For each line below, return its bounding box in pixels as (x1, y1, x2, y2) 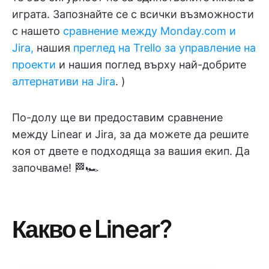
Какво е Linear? (12, 213, 172, 243)
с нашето (12, 25, 63, 37)
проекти (12, 58, 56, 71)
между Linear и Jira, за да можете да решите (12, 128, 249, 141)
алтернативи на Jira (12, 75, 115, 88)
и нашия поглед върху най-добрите (56, 58, 246, 71)
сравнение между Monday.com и (63, 25, 236, 37)
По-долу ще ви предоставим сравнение (12, 111, 223, 124)
